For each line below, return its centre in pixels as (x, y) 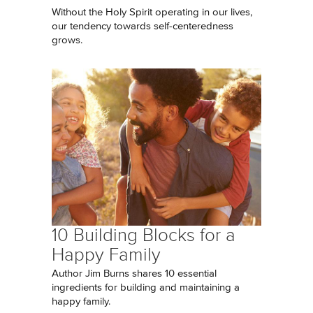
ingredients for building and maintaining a (146, 287)
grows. (67, 40)
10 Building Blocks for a (144, 235)
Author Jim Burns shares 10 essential (134, 274)
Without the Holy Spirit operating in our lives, (152, 12)
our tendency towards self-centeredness (143, 26)
